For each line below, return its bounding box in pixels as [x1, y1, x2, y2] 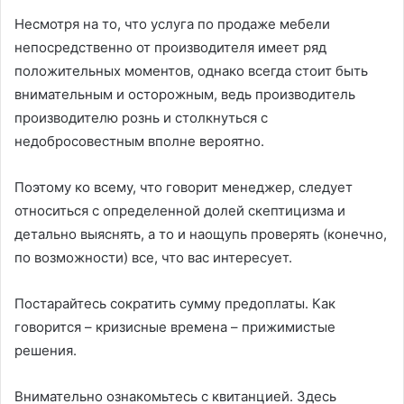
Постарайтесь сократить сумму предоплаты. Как [14, 295, 335, 313]
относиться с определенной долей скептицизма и [14, 202, 345, 220]
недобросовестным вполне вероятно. [14, 133, 264, 151]
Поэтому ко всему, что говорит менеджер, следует [14, 179, 353, 197]
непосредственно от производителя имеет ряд [14, 39, 326, 57]
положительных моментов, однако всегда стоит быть [14, 62, 368, 80]
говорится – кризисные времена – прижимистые [14, 318, 335, 336]
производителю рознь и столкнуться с [14, 109, 268, 127]
